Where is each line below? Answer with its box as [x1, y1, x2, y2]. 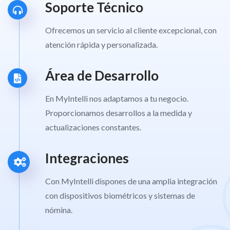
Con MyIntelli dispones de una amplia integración [45, 176, 217, 186]
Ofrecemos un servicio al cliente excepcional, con [45, 25, 217, 35]
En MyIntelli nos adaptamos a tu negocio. [45, 93, 188, 104]
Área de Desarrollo [45, 67, 159, 84]
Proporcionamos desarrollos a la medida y [45, 108, 192, 118]
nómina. [45, 205, 72, 215]
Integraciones [45, 150, 129, 167]
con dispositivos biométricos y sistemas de [45, 190, 195, 201]
